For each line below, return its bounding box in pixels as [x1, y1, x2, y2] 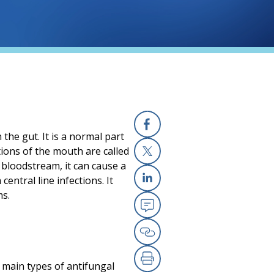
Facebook [133, 133, 220, 160]
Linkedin [133, 187, 212, 213]
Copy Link [133, 241, 222, 267]
